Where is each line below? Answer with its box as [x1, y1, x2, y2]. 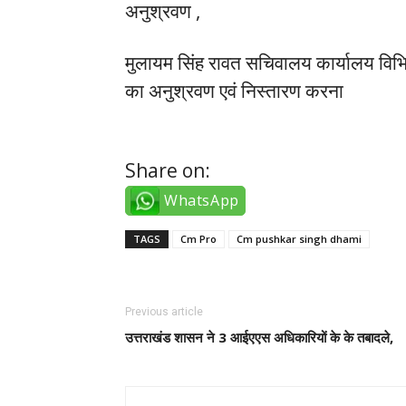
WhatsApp [164, 190, 239, 211]
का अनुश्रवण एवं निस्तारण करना [125, 78, 343, 104]
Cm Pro [180, 232, 217, 246]
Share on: [125, 158, 210, 184]
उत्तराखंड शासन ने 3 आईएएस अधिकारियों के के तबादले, [125, 328, 393, 347]
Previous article [125, 305, 203, 319]
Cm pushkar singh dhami [237, 232, 362, 246]
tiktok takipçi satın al [125, 106, 314, 132]
